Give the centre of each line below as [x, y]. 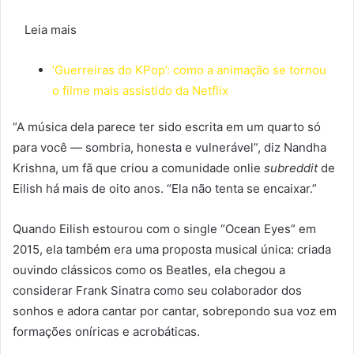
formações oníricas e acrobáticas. [106, 332]
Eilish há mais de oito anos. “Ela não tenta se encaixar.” [165, 189]
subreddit [291, 168]
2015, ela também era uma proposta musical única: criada [172, 250]
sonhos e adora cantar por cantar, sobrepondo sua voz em [175, 311]
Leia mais [51, 30]
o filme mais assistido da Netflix [140, 91]
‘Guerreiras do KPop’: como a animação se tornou [189, 70]
